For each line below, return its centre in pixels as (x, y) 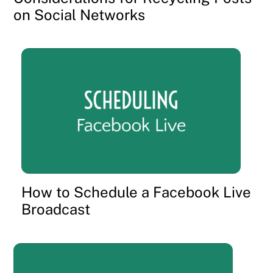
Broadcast (56, 209)
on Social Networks (80, 14)
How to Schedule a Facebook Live (136, 192)
